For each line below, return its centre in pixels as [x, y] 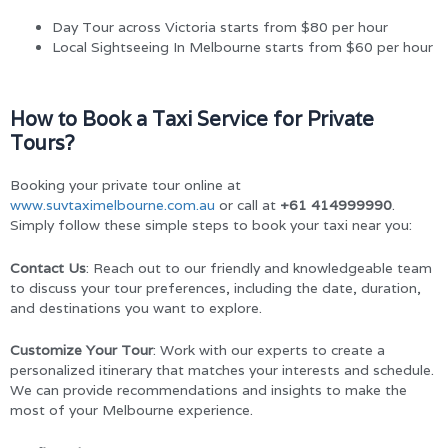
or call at [247, 205]
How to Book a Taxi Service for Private [192, 119]
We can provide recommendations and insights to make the [208, 390]
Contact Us [48, 267]
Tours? [42, 143]
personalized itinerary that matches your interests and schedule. [222, 370]
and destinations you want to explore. [136, 307]
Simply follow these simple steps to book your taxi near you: [211, 225]
